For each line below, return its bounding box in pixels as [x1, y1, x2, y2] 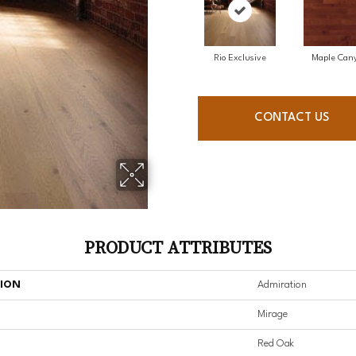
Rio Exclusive [213, 54, 266, 64]
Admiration [257, 280, 307, 291]
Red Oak [257, 339, 294, 350]
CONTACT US [253, 112, 329, 125]
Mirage [257, 309, 288, 320]
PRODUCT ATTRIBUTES [84, 235, 272, 260]
